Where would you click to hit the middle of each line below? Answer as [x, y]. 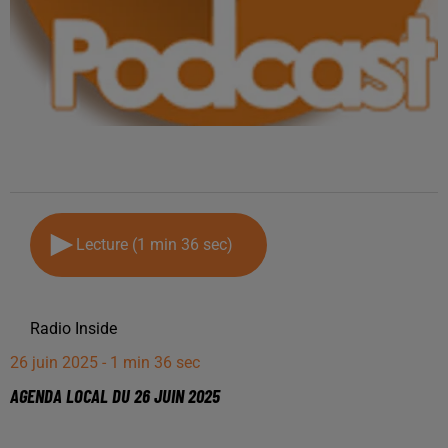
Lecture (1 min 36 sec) [158, 244]
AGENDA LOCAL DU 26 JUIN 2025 [115, 395]
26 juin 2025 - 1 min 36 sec [105, 362]
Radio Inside [73, 328]
